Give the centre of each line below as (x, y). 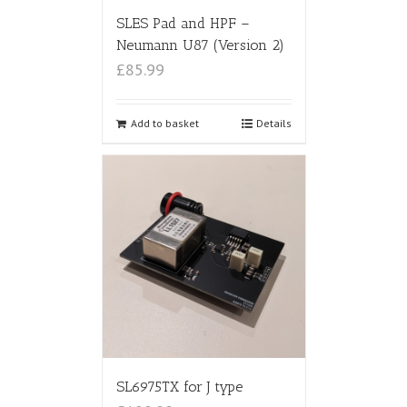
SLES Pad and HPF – (183, 23)
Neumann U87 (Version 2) (200, 45)
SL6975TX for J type (179, 386)
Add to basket (164, 123)
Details (273, 123)
